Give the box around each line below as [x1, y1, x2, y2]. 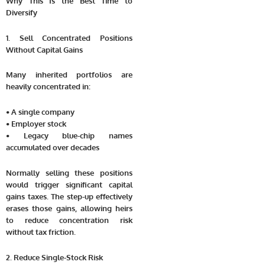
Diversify [6, 7, 37, 17]
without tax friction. [6, 227, 76, 237]
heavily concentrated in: [6, 82, 91, 92]
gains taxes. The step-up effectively [6, 191, 132, 201]
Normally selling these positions [6, 167, 132, 177]
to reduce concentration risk [6, 215, 132, 225]
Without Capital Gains [6, 44, 83, 54]
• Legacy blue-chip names [6, 131, 132, 141]
